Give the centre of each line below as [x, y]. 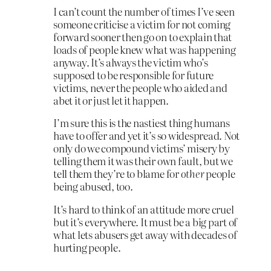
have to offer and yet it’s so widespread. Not [147, 135]
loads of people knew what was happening [145, 49]
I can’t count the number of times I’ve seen [144, 11]
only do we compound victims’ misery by [142, 148]
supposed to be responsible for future [134, 74]
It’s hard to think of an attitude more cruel [144, 209]
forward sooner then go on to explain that [143, 36]
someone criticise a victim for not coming [142, 24]
